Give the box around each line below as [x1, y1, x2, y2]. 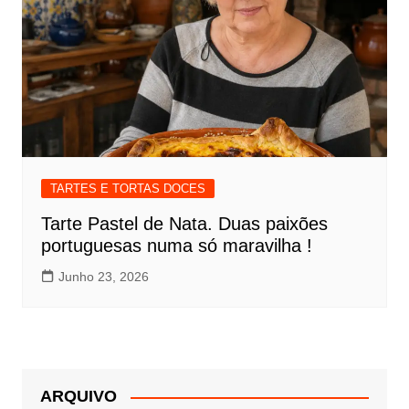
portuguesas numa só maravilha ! [40, 236, 312, 257]
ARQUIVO [39, 387, 117, 406]
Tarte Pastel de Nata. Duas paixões [40, 214, 328, 235]
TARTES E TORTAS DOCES [49, 182, 205, 196]
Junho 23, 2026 [58, 269, 149, 285]
